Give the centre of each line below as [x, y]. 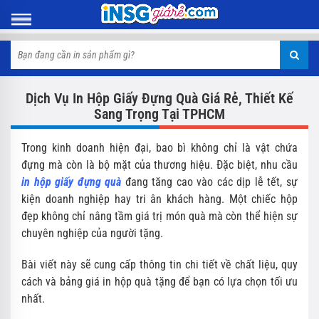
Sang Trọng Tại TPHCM [159, 114]
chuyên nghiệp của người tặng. [92, 233]
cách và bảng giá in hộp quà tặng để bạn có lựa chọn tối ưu [159, 282]
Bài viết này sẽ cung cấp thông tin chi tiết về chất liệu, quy [159, 265]
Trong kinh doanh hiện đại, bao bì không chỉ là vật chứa [159, 148]
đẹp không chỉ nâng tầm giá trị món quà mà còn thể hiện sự [159, 216]
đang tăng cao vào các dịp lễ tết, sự [210, 182]
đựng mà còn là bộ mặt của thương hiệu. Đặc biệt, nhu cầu [159, 165]
